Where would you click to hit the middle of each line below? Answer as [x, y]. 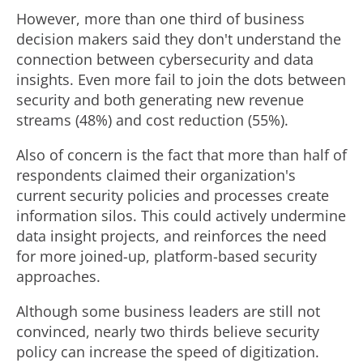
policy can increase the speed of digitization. [168, 352]
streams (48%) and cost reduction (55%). [152, 120]
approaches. [58, 276]
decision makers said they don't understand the [179, 39]
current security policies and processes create [173, 195]
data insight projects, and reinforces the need [171, 236]
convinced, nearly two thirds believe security [168, 331]
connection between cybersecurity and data [165, 59]
